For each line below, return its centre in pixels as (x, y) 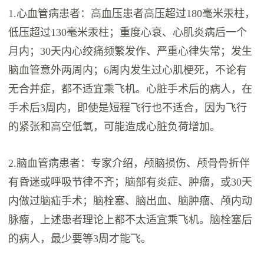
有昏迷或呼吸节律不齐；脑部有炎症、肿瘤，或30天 (131, 182)
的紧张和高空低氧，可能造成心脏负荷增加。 (115, 127)
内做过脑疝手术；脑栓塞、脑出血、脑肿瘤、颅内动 (131, 201)
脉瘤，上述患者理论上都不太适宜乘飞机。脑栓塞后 (131, 220)
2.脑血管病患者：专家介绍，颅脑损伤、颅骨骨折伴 (129, 164)
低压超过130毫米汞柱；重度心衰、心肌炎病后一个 (128, 33)
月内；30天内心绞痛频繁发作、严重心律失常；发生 (131, 52)
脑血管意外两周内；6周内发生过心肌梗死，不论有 (128, 70)
